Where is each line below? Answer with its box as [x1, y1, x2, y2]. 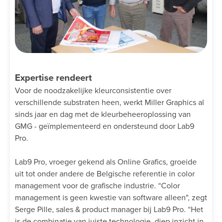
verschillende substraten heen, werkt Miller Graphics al [15, 96, 204, 108]
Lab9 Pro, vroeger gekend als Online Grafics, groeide [15, 156, 197, 167]
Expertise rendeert [15, 70, 92, 84]
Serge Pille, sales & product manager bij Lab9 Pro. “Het [15, 203, 203, 215]
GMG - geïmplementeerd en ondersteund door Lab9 [15, 120, 194, 132]
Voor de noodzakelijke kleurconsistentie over [15, 84, 171, 96]
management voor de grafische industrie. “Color [15, 179, 180, 191]
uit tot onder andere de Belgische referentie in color [15, 167, 195, 179]
